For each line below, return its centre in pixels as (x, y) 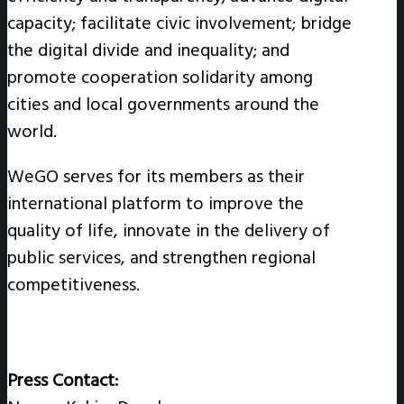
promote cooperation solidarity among (160, 77)
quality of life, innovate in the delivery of (169, 230)
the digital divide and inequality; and (148, 50)
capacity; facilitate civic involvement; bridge (179, 23)
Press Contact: (63, 380)
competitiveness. (73, 285)
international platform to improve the (156, 203)
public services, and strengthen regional (161, 257)
